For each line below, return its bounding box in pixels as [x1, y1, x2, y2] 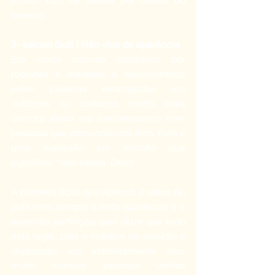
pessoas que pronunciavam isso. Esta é [11, 126, 185, 138]
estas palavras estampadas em [11, 82, 185, 94]
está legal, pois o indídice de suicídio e [11, 229, 185, 241]
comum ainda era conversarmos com [11, 111, 185, 123]
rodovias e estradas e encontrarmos [11, 67, 185, 79]
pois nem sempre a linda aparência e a [11, 199, 185, 212]
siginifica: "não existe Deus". [11, 155, 140, 168]
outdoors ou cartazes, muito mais [11, 96, 185, 109]
